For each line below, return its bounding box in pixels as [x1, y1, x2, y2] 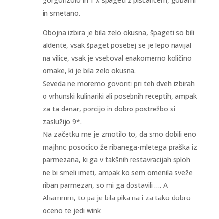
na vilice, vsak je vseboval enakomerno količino [42, 53, 192, 63]
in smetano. [42, 8, 80, 18]
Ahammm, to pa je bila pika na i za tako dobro [42, 193, 191, 203]
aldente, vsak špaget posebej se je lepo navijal [42, 41, 191, 50]
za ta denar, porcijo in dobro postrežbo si [42, 104, 175, 114]
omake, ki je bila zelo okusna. [42, 66, 136, 76]
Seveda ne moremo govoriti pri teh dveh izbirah [42, 79, 195, 88]
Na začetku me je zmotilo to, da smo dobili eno [42, 130, 196, 139]
